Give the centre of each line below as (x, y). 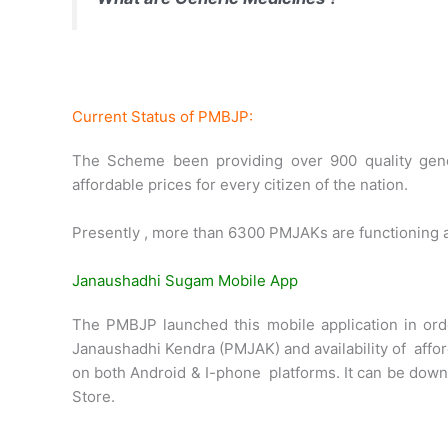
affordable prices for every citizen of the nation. (240, 184)
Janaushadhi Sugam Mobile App (185, 280)
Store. (93, 396)
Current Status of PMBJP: (162, 116)
